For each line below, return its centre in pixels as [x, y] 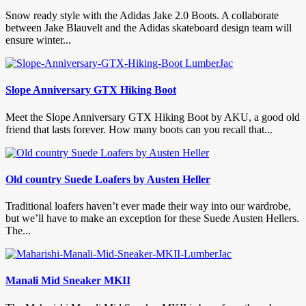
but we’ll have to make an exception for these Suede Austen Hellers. [152, 219]
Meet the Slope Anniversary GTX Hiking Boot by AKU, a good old [153, 117]
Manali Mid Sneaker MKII [68, 281]
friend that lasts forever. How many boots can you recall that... [139, 129]
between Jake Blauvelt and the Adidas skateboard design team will [149, 28]
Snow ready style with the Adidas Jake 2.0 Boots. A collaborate [142, 16]
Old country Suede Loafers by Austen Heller [108, 179]
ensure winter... [38, 40]
